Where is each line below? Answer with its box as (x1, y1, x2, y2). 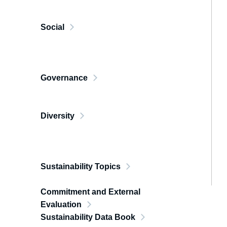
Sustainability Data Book (41, 213, 135, 221)
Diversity (41, 111, 74, 120)
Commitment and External (41, 187, 140, 196)
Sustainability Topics (41, 162, 121, 171)
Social (41, 23, 64, 31)
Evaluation (41, 200, 82, 209)
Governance (41, 73, 88, 82)
